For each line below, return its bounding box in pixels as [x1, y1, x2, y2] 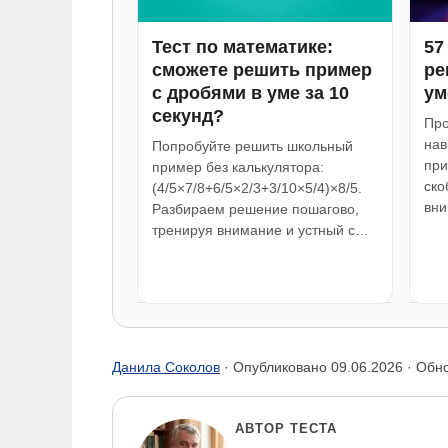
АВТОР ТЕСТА [235, 420, 338, 436]
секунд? [152, 105, 224, 126]
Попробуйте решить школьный [152, 137, 353, 154]
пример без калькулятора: [152, 158, 324, 175]
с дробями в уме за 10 [152, 82, 349, 103]
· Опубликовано [220, 358, 331, 375]
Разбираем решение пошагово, [152, 200, 359, 217]
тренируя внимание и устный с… [152, 221, 369, 238]
